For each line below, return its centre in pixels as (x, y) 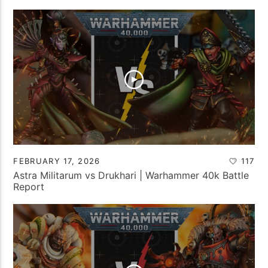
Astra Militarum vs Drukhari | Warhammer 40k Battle (131, 175)
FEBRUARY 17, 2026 (57, 161)
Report (29, 186)
